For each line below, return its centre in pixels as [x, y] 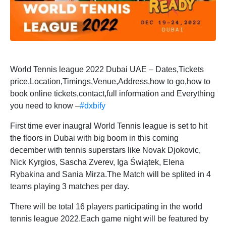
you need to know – [45, 106]
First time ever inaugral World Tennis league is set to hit [109, 126]
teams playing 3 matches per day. [70, 187]
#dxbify [93, 106]
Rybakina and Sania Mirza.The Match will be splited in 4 [110, 175]
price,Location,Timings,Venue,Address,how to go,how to [110, 82]
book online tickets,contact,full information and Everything [112, 94]
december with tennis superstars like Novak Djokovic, [105, 150]
